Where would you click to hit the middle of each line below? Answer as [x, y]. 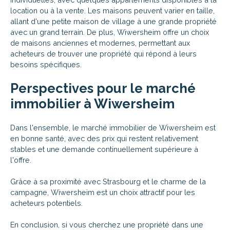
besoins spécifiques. [46, 64]
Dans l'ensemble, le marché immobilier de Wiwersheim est [113, 127]
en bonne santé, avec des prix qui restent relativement [104, 138]
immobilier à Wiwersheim [92, 103]
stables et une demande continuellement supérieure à [104, 149]
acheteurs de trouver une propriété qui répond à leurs [103, 53]
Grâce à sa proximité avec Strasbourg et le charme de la [108, 181]
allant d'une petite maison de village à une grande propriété [113, 21]
